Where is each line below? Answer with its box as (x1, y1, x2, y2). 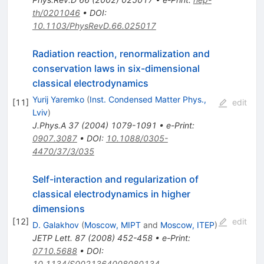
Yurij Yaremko (32, 94, 84, 105)
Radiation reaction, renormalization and (32, 48, 210, 60)
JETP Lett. (32, 233, 72, 243)
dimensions (32, 203, 85, 215)
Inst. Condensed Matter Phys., (89, 94, 206, 105)
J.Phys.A (32, 120, 66, 131)
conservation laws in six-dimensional (32, 62, 200, 75)
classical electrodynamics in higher (32, 188, 190, 200)
